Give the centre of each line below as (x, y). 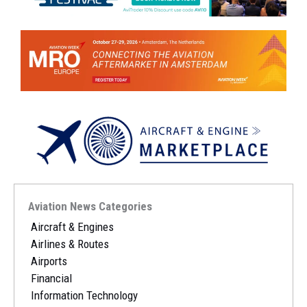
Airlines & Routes (70, 244)
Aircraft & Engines (73, 226)
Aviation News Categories (90, 206)
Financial (52, 278)
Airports (49, 261)
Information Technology (85, 295)
